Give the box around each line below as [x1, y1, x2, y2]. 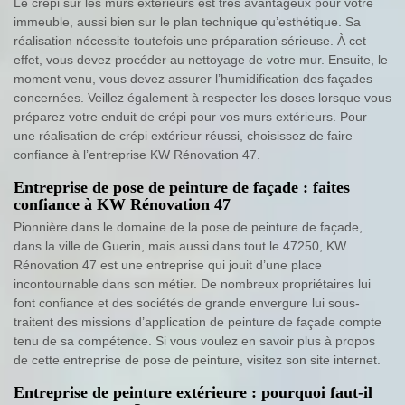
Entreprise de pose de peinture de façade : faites [14, 178, 350, 197]
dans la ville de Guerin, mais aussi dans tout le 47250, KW [14, 239, 346, 254]
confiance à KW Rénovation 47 [14, 195, 231, 214]
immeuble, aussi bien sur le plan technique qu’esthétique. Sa [14, 14, 361, 30]
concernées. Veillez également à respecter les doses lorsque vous [14, 90, 391, 106]
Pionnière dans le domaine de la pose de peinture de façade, [14, 220, 363, 235]
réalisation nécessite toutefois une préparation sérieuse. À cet [14, 33, 366, 49]
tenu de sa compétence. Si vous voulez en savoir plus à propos [14, 334, 375, 349]
